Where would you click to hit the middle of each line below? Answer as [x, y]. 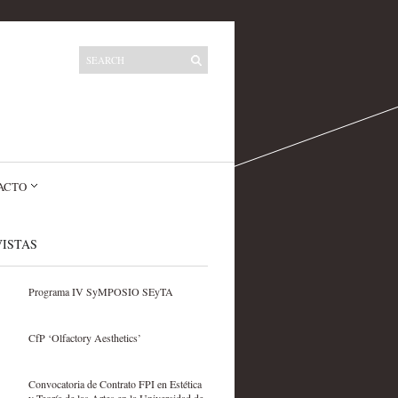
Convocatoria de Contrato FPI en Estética [115, 384]
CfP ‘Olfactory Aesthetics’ [84, 338]
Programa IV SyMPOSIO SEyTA [100, 291]
